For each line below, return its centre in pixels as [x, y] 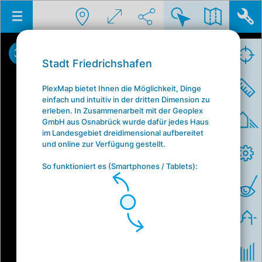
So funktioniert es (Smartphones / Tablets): [120, 166]
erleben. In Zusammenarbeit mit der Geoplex [122, 110]
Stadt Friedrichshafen [97, 63]
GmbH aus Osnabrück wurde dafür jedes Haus [125, 121]
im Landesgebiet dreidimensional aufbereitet [123, 132]
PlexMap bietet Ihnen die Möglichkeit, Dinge [121, 88]
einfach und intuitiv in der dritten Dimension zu [126, 99]
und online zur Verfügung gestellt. [104, 144]
